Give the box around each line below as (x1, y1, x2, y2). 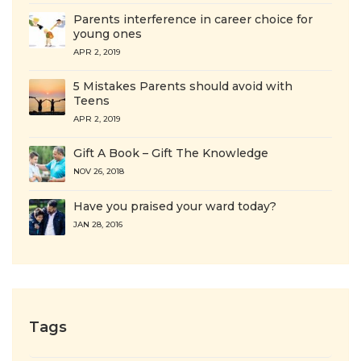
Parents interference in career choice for (73, 11, 313, 27)
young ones (73, 26, 142, 41)
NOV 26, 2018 (73, 165, 124, 176)
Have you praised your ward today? (73, 198, 276, 214)
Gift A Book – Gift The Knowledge (73, 145, 268, 160)
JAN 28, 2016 (73, 218, 122, 230)
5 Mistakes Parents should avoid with (73, 78, 293, 93)
